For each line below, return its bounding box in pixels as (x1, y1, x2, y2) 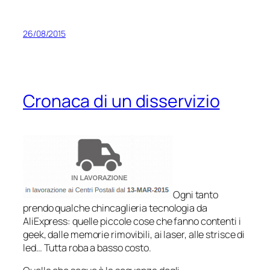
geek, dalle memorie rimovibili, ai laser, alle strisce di (23, 227, 245, 241)
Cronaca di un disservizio (23, 89, 220, 113)
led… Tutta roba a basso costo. (23, 240, 151, 254)
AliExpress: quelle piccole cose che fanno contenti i (23, 214, 241, 228)
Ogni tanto (173, 187, 219, 201)
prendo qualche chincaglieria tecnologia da (23, 201, 207, 215)
